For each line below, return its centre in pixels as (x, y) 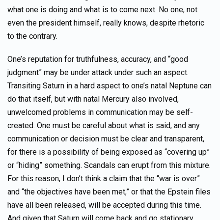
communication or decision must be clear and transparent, (106, 139)
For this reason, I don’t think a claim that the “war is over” (104, 179)
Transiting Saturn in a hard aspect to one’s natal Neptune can (110, 86)
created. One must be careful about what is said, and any (104, 125)
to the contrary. (32, 36)
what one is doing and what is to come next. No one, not (102, 10)
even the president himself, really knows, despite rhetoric (106, 23)
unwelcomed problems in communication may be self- (100, 112)
